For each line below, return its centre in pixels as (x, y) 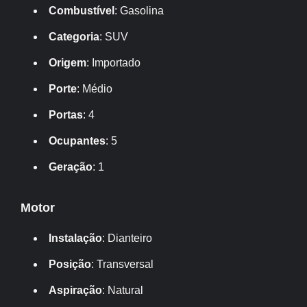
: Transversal (123, 264)
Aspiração (76, 290)
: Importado (114, 63)
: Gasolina (139, 11)
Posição (70, 264)
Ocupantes (77, 141)
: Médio (95, 89)
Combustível (82, 11)
